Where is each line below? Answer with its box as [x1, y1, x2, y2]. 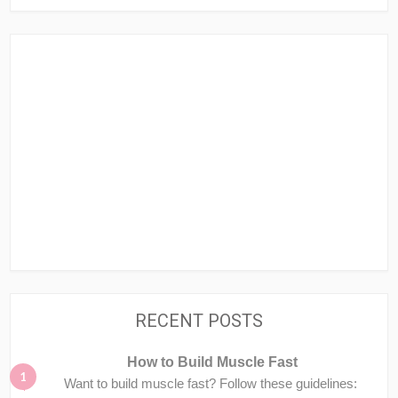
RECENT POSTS [135, 309, 263, 331]
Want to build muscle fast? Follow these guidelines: [64, 375, 357, 391]
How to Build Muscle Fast [126, 354, 298, 370]
